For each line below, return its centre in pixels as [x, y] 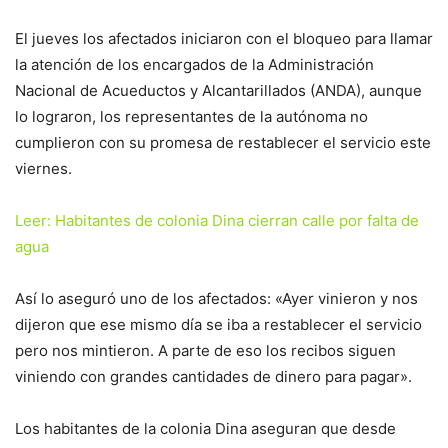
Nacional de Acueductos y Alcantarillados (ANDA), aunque [218, 90]
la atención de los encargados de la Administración [194, 64]
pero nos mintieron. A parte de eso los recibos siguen [205, 350]
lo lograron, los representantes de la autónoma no [191, 116]
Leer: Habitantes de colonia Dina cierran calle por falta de [217, 220]
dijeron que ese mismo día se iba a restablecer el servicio [218, 324]
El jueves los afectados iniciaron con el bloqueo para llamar [224, 38]
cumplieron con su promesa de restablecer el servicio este [223, 142]
